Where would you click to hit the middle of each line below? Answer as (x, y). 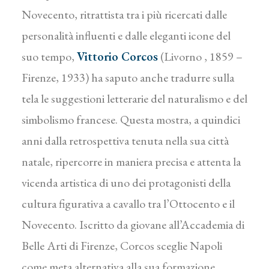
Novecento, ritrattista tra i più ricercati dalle (124, 14)
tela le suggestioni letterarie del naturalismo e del (134, 98)
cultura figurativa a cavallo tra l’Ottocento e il (128, 204)
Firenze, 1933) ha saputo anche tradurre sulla (128, 77)
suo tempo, (49, 56)
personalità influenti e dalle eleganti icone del (126, 35)
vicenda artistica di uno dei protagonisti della (126, 183)
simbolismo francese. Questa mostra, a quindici (131, 119)
